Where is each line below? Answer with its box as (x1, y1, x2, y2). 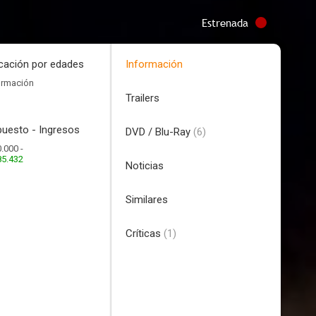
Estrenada (202, 16, 248, 30)
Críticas (126, 227, 164, 240)
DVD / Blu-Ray (126, 126, 193, 138)
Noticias (126, 159, 164, 172)
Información (126, 58, 183, 71)
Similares (126, 193, 168, 206)
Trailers (126, 92, 159, 104)
